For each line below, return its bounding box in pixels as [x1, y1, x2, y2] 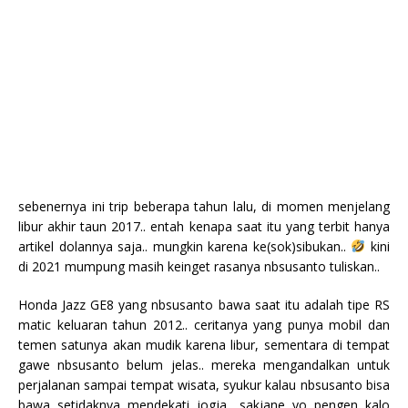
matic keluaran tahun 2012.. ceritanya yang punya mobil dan [18, 315, 390, 333]
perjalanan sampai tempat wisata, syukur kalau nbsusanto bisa [18, 375, 390, 393]
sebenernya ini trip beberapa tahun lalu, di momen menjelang [18, 197, 390, 215]
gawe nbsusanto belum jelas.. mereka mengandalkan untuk [18, 355, 390, 373]
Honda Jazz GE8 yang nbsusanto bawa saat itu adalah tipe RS [18, 295, 390, 313]
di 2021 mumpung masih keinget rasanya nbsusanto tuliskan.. [18, 257, 380, 275]
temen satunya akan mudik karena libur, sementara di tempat [18, 335, 390, 353]
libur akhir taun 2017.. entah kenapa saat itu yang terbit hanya [18, 217, 390, 235]
